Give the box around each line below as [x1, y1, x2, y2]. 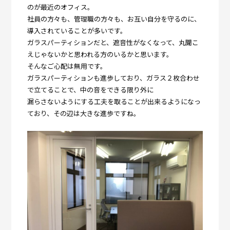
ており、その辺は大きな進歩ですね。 [27, 108, 140, 118]
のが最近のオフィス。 [27, 2, 94, 12]
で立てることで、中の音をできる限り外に [27, 84, 154, 94]
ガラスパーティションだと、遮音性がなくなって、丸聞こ [27, 37, 199, 47]
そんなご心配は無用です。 [27, 61, 107, 71]
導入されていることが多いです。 [27, 25, 127, 35]
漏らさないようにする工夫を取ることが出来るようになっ [27, 96, 201, 106]
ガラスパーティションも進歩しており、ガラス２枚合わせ [27, 72, 200, 83]
